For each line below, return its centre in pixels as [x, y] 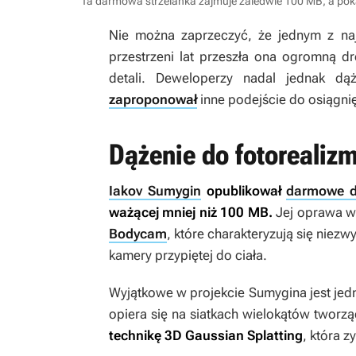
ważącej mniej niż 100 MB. [191, 213]
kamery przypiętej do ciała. [188, 255]
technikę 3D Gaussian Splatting [206, 336]
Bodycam [138, 234]
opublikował [244, 191]
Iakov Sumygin [155, 191]
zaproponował [153, 100]
